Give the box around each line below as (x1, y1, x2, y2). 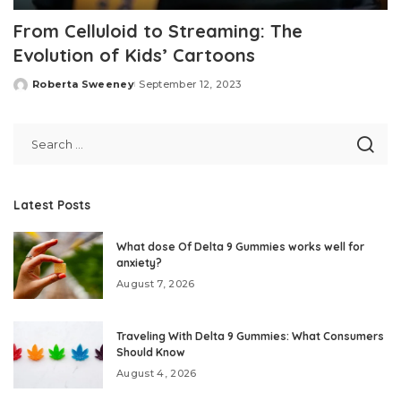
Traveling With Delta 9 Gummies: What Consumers (116, 329, 384, 344)
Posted (13, 84, 55, 98)
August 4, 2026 (116, 367, 197, 380)
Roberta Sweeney (32, 78, 135, 91)
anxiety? (116, 256, 162, 270)
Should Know (116, 346, 185, 360)
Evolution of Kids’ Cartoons (13, 44, 255, 67)
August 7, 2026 (116, 277, 195, 291)
